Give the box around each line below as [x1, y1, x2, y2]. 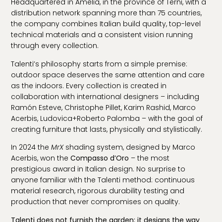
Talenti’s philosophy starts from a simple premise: [11, 58, 188, 69]
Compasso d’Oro [70, 153, 129, 164]
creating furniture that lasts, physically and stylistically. [11, 124, 203, 134]
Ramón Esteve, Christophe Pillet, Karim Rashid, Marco [11, 102, 196, 112]
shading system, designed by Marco [63, 142, 196, 153]
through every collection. [11, 41, 99, 51]
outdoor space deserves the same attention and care [11, 69, 205, 80]
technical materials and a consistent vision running [11, 30, 193, 40]
